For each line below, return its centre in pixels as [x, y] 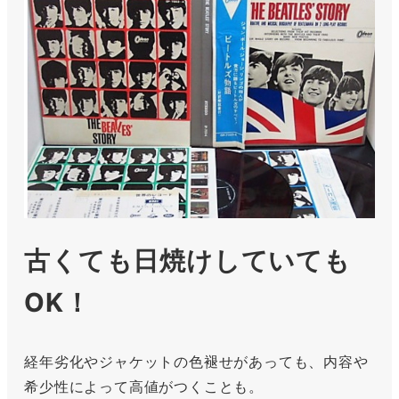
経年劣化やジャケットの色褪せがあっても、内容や [196, 361]
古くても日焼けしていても [187, 260]
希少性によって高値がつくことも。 [144, 386]
